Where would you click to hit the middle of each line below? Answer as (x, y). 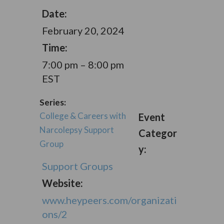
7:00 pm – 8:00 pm (83, 64)
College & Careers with (82, 116)
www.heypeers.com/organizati (109, 200)
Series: (52, 102)
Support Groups (77, 166)
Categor (158, 133)
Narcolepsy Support (76, 130)
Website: (62, 183)
